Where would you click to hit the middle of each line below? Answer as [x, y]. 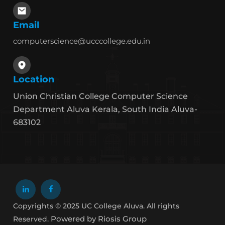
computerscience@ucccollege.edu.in [82, 41]
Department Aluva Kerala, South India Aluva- [105, 109]
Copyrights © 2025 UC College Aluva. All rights [96, 206]
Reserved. [32, 219]
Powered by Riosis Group [99, 218]
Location [34, 79]
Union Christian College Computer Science [101, 96]
